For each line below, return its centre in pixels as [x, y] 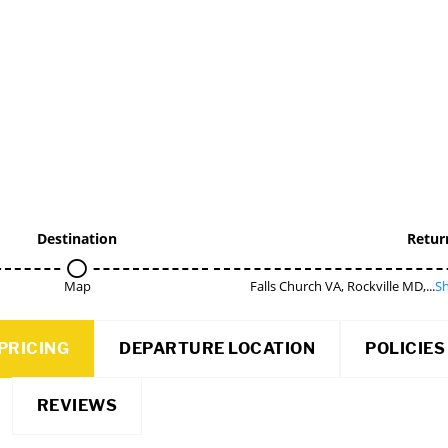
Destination [77, 238]
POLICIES [405, 348]
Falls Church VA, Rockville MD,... [342, 286]
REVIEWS [77, 405]
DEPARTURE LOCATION [217, 348]
